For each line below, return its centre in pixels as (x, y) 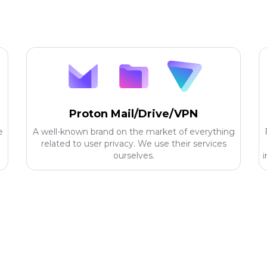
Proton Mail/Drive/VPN (133, 114)
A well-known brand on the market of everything (133, 132)
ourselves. (133, 156)
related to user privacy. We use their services (133, 144)
